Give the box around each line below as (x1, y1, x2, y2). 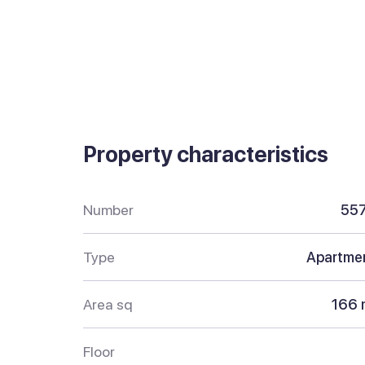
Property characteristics (83, 141, 328, 169)
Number (83, 201, 134, 219)
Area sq (83, 296, 133, 314)
